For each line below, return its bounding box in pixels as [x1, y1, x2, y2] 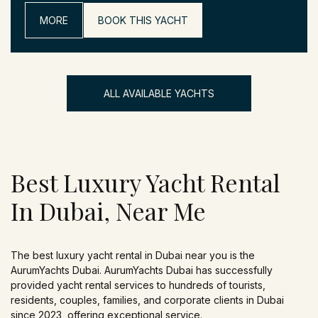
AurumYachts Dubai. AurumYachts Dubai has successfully [11, 264, 273, 277]
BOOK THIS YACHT [98, 14, 188, 27]
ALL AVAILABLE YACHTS [104, 87, 214, 100]
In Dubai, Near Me [11, 194, 206, 228]
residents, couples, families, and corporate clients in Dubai [11, 294, 284, 307]
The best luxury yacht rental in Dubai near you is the [11, 249, 255, 262]
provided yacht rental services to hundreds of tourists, [11, 279, 265, 292]
